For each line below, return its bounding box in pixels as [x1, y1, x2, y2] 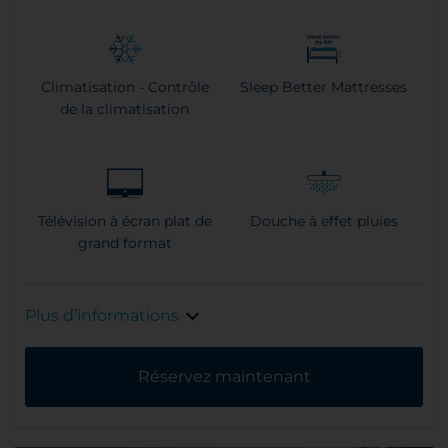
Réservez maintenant [137, 367, 311, 387]
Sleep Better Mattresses [240, 78, 407, 97]
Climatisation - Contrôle [40, 78, 209, 97]
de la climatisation [60, 100, 189, 119]
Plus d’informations [25, 306, 179, 326]
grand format [77, 234, 172, 253]
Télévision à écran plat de [37, 212, 212, 231]
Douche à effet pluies [249, 212, 398, 231]
